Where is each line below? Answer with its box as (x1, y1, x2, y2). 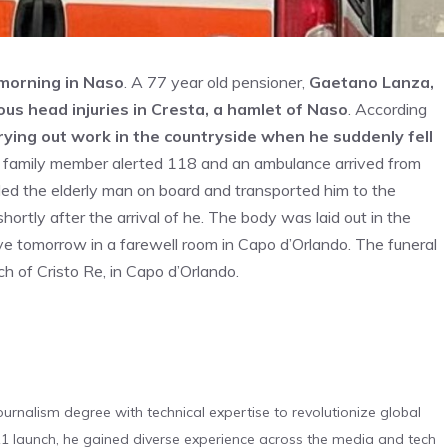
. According (348, 99, 427, 119)
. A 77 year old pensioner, (124, 72, 305, 92)
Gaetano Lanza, (305, 72, 434, 92)
